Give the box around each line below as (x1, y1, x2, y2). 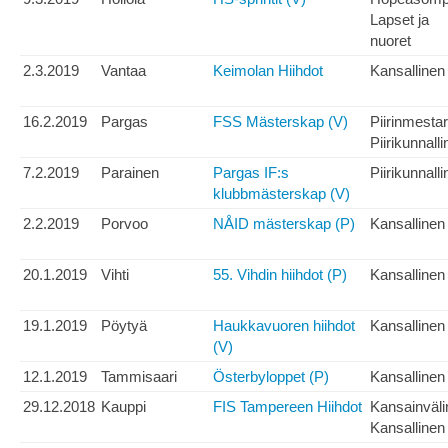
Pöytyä (101, 317, 147, 335)
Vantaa (101, 62, 146, 80)
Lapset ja (370, 11, 429, 29)
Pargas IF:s (213, 164, 289, 182)
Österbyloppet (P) (213, 368, 329, 386)
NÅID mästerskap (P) (213, 215, 355, 233)
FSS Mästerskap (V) (213, 113, 348, 131)
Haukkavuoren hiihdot (213, 317, 355, 335)
